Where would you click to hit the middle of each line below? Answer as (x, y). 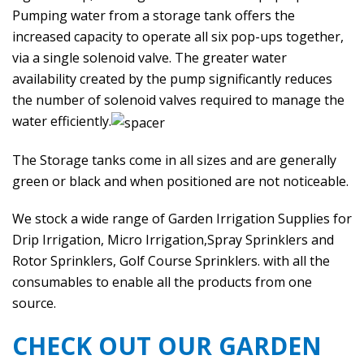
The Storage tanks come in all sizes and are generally (174, 160)
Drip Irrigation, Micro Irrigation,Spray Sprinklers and (173, 239)
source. (34, 303)
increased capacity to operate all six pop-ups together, (178, 37)
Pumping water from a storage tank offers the (154, 15)
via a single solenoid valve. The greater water (149, 58)
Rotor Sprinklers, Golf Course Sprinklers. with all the (171, 260)
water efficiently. (62, 121)
